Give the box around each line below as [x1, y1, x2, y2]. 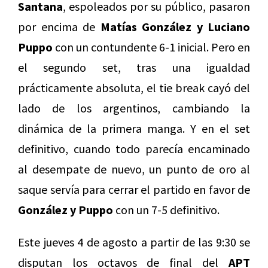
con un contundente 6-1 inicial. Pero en [53, 39, 250, 54]
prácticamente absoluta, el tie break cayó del [18, 80, 250, 95]
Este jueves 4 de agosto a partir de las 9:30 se [18, 234, 250, 249]
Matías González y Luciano [100, 19, 250, 34]
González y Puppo [18, 202, 115, 217]
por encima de [18, 19, 100, 34]
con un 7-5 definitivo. [115, 202, 220, 217]
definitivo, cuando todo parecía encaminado [18, 141, 250, 156]
